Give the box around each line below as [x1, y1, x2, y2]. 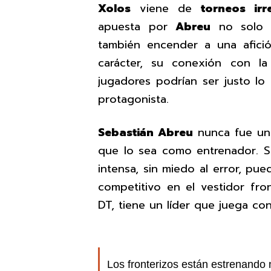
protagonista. [98, 91, 169, 108]
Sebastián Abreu [98, 124, 194, 142]
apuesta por [98, 18, 175, 36]
